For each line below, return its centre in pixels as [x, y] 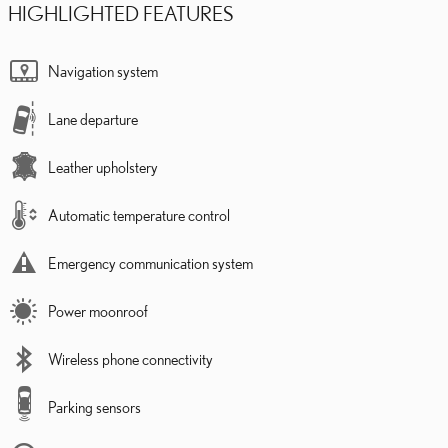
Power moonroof [98, 310]
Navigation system [103, 70]
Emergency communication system [150, 262]
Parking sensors [94, 406]
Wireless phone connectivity [130, 358]
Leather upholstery [103, 166]
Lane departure [93, 118]
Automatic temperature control [139, 214]
